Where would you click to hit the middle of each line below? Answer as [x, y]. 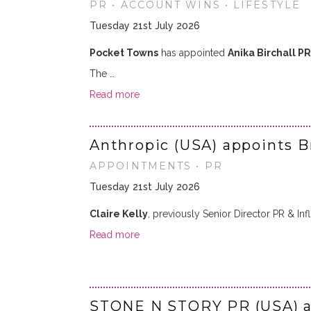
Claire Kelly [119, 214]
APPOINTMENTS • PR [156, 166]
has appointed [193, 53]
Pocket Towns [124, 53]
